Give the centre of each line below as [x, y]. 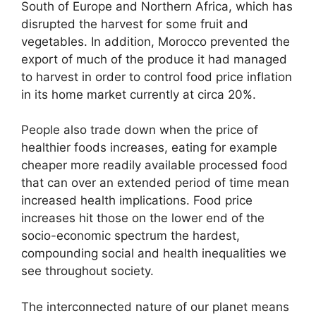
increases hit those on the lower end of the [143, 218]
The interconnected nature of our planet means [155, 306]
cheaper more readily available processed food [154, 165]
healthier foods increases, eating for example [149, 148]
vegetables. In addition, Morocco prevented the [156, 41]
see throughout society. [87, 271]
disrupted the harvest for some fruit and [135, 24]
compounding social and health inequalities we [154, 254]
